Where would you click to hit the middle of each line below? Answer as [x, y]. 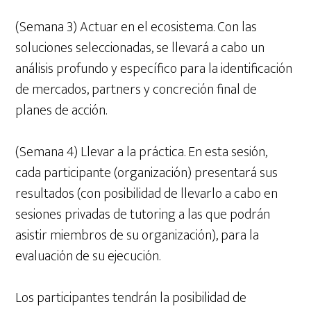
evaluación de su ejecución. [88, 257]
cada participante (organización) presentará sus [147, 173]
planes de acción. [61, 111]
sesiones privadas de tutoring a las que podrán [143, 215]
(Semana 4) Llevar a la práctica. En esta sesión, [142, 152]
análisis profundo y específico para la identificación [154, 69]
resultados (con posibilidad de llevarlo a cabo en [147, 194]
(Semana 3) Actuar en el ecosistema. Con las [136, 27]
